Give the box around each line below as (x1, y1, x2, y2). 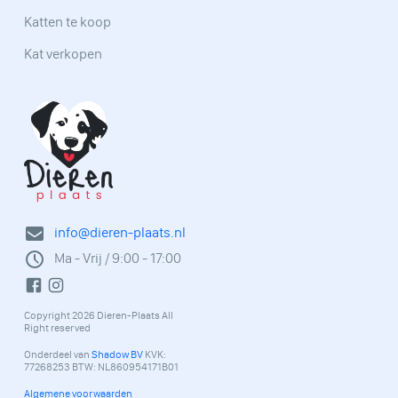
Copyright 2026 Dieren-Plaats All (24, 308, 173, 322)
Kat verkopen (24, 45, 102, 63)
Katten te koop (24, 13, 111, 31)
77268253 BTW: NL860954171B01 (24, 360, 179, 373)
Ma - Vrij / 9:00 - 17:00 (54, 249, 181, 267)
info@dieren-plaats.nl (54, 224, 186, 242)
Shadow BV (92, 347, 143, 361)
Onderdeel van (24, 347, 92, 361)
